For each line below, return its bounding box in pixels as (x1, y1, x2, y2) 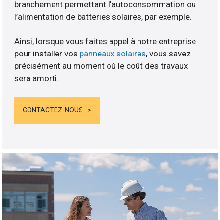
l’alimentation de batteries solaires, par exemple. (14, 11, 192, 22)
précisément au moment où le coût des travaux (14, 60, 188, 71)
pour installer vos (14, 48, 80, 58)
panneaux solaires (80, 48, 146, 58)
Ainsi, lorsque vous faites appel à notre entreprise (14, 36, 196, 46)
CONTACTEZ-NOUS (23, 106, 83, 114)
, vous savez (146, 48, 191, 58)
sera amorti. (14, 73, 59, 83)
